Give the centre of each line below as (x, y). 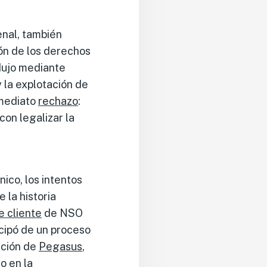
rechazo (58, 101)
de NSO (62, 213)
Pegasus (60, 246)
